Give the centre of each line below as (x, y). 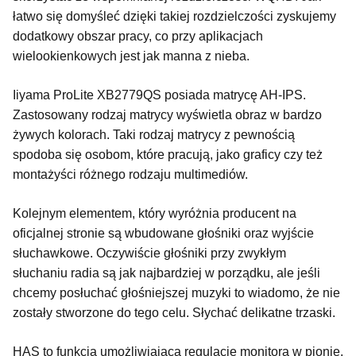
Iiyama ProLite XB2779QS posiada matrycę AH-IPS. (159, 95)
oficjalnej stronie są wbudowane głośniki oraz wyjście (163, 233)
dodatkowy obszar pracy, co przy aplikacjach (138, 36)
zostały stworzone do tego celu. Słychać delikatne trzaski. (176, 312)
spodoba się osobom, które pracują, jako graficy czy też (168, 154)
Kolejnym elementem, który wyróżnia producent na (155, 213)
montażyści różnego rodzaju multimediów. (132, 174)
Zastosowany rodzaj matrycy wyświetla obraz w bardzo (167, 114)
